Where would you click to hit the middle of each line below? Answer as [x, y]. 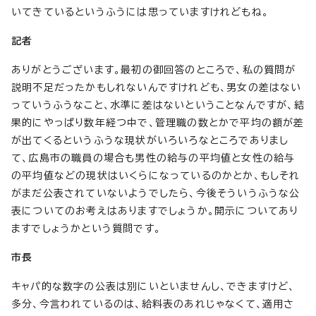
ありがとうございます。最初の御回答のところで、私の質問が [154, 69]
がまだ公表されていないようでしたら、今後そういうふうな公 [156, 193]
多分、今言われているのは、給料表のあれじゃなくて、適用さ [153, 304]
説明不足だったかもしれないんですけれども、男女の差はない [157, 87]
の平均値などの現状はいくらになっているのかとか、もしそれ [156, 175]
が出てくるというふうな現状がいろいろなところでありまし [150, 140]
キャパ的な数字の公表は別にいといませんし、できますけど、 [153, 286]
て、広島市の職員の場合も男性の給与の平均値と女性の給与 [153, 158]
